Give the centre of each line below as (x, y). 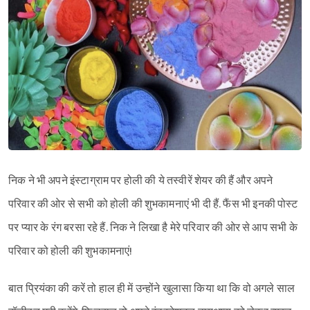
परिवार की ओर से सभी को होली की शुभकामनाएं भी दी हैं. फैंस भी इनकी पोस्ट (153, 204)
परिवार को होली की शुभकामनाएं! (71, 251)
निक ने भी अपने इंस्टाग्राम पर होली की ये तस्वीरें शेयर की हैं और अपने (141, 181)
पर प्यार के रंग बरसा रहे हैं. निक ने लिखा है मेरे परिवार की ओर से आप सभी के (153, 228)
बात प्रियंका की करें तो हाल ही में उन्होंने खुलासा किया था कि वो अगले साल (152, 289)
